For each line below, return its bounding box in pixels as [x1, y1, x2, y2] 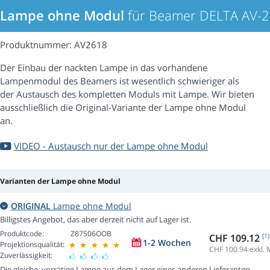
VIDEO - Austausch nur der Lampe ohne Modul [14, 140, 208, 152]
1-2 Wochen [143, 237, 191, 249]
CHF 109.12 [209, 231, 262, 245]
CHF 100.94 [209, 243, 248, 254]
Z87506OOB [71, 228, 111, 239]
